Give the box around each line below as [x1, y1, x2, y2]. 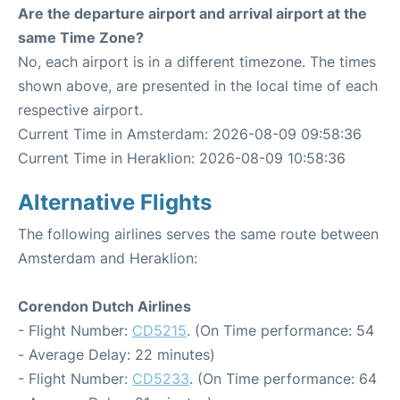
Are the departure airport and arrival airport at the [18, 4, 367, 22]
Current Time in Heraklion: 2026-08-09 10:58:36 [18, 148, 346, 167]
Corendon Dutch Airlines [18, 296, 191, 315]
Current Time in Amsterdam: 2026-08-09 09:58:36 [18, 124, 362, 143]
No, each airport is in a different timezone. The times [18, 52, 376, 71]
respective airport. [18, 100, 143, 119]
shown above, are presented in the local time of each [18, 76, 378, 95]
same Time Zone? [18, 28, 144, 46]
